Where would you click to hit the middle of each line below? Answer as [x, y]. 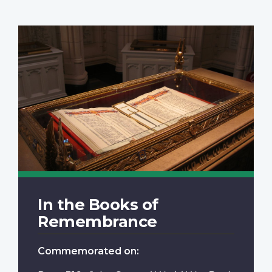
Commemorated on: [88, 251]
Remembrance [97, 221]
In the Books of [98, 204]
